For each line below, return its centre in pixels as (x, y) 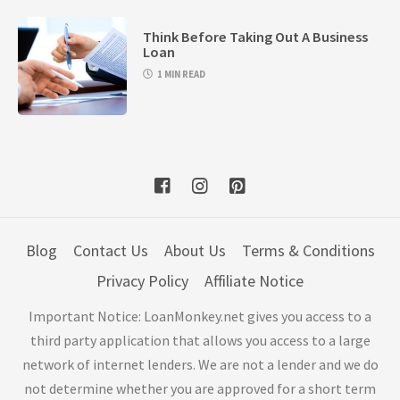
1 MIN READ (182, 75)
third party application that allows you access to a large (200, 341)
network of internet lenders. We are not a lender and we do (200, 365)
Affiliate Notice (254, 281)
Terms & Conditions (308, 251)
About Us (195, 251)
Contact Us (110, 251)
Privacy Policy (142, 281)
